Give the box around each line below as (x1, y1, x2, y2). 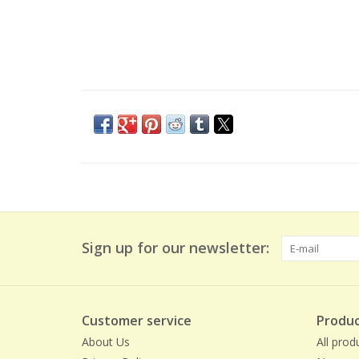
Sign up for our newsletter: (82, 238, 269, 257)
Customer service (82, 312, 192, 329)
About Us (82, 334, 130, 349)
